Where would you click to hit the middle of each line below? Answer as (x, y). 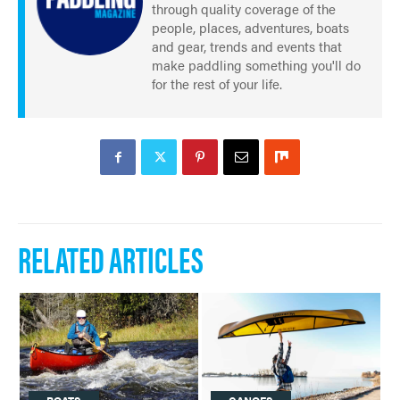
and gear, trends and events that (247, 46)
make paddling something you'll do (256, 65)
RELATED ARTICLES (111, 259)
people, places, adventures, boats (250, 28)
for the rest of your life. (217, 84)
